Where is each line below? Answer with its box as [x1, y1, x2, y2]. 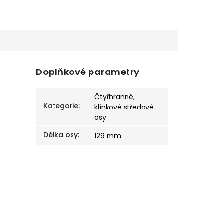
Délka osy [43, 130, 78, 140]
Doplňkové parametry [36, 66, 140, 78]
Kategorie [43, 101, 79, 111]
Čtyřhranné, [94, 92, 135, 102]
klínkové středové [94, 102, 154, 112]
